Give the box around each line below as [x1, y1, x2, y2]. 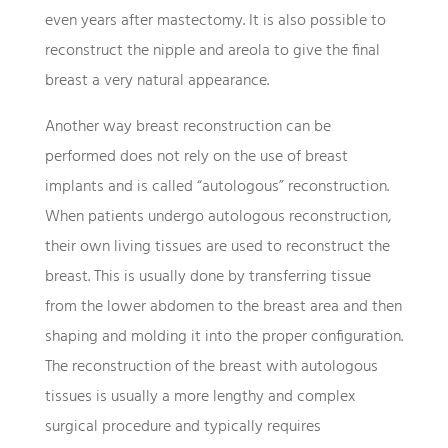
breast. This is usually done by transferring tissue [44, 263, 371, 290]
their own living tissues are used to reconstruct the [44, 233, 390, 260]
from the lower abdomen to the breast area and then [44, 293, 402, 320]
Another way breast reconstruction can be [44, 113, 331, 140]
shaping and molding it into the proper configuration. [44, 323, 403, 350]
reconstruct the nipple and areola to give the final [44, 37, 380, 64]
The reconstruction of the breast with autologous [44, 353, 378, 380]
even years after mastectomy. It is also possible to [44, 7, 386, 34]
